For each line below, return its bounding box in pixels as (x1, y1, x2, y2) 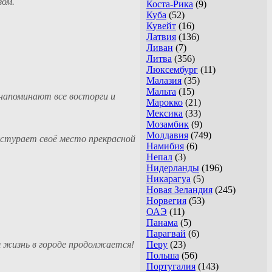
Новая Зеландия (146, 185, 212, 195)
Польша (146, 250, 179, 261)
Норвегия (146, 195, 186, 206)
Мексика (146, 108, 183, 119)
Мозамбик (146, 119, 189, 130)
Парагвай (146, 228, 186, 239)
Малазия (146, 75, 182, 86)
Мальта (146, 86, 176, 97)
